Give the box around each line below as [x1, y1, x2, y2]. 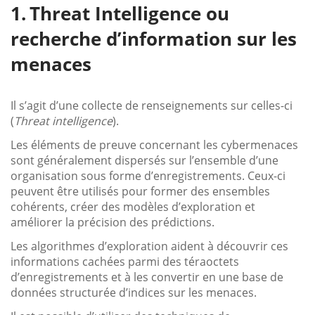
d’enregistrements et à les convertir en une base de [11, 269, 283, 285]
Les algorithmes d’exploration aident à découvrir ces [11, 238, 288, 254]
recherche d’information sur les [11, 25, 297, 51]
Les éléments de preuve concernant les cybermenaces [11, 136, 298, 153]
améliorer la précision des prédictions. [11, 214, 214, 230]
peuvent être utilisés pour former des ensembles [11, 183, 270, 199]
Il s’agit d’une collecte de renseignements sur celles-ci [11, 97, 292, 113]
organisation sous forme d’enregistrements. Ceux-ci [11, 167, 285, 184]
